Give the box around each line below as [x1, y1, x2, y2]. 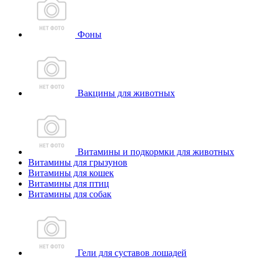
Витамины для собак [28, 189, 112, 199]
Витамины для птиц [28, 178, 109, 188]
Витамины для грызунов [28, 157, 127, 167]
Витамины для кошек [28, 168, 114, 178]
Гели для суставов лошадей [75, 248, 187, 258]
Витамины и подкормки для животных [75, 147, 234, 157]
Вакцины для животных [75, 88, 175, 98]
